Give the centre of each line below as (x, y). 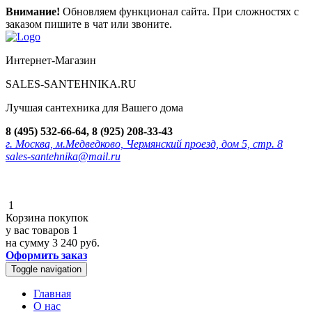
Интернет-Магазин (51, 60)
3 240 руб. (76, 243)
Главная (52, 294)
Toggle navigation (46, 269)
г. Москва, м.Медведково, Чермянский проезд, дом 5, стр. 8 (144, 144)
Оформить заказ (46, 255)
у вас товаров (39, 230)
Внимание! (33, 11)
